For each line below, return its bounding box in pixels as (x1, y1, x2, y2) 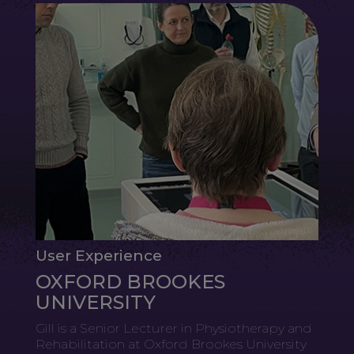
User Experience (36, 246, 162, 265)
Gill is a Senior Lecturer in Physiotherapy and (36, 320, 312, 336)
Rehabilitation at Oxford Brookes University (36, 336, 307, 352)
